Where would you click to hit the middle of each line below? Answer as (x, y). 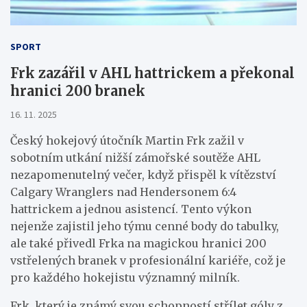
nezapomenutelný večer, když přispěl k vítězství (143, 174)
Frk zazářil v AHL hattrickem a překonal (152, 73)
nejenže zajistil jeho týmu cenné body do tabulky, (145, 226)
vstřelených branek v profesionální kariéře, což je (148, 260)
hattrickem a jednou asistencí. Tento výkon (131, 209)
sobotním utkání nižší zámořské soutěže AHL (135, 157)
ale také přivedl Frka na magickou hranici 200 (138, 243)
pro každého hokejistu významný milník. (125, 277)
